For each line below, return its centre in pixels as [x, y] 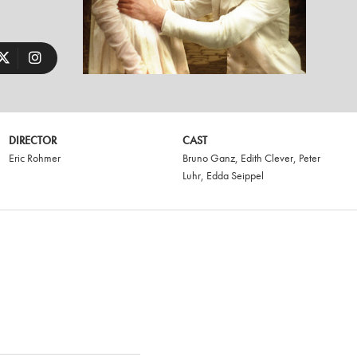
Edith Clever [267, 158]
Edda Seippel [235, 175]
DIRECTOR [32, 140]
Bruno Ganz [209, 158]
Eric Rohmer [34, 158]
